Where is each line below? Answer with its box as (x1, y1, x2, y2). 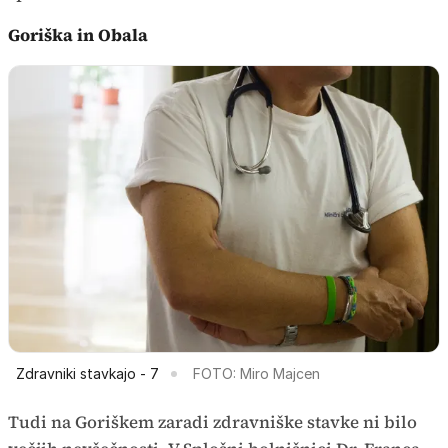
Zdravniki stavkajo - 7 (16, 365, 159, 383)
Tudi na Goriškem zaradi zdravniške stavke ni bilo (8, 410, 417, 435)
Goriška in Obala (8, 22, 148, 47)
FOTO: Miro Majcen (193, 365, 320, 383)
